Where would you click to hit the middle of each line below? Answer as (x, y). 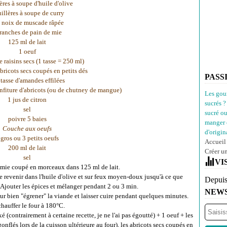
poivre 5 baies (27, 119)
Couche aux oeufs (27, 128)
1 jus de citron (27, 100)
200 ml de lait (27, 148)
